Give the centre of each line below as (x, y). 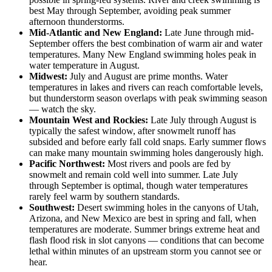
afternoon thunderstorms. (77, 22)
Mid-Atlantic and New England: (96, 33)
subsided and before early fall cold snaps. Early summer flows (148, 142)
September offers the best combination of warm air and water (146, 44)
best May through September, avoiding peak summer (130, 11)
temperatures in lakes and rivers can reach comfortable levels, (146, 87)
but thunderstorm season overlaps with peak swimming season (148, 98)
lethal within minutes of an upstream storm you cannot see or (145, 251)
